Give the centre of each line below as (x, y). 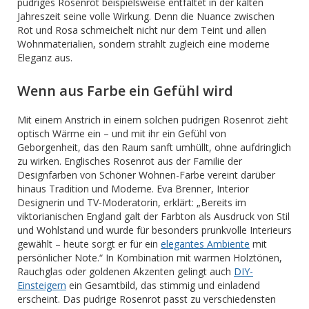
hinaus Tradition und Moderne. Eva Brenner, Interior (133, 188)
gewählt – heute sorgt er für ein (89, 243)
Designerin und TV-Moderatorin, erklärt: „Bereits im (132, 202)
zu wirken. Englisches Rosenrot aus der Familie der (130, 161)
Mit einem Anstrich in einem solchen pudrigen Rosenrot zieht (153, 119)
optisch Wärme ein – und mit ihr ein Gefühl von (122, 133)
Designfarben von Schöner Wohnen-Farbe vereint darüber (146, 175)
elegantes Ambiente (205, 243)
